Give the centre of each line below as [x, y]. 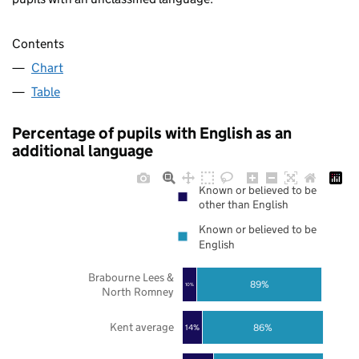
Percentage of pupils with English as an [152, 133]
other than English [244, 205]
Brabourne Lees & [131, 277]
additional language [83, 151]
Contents [38, 44]
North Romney [137, 291]
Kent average [141, 327]
